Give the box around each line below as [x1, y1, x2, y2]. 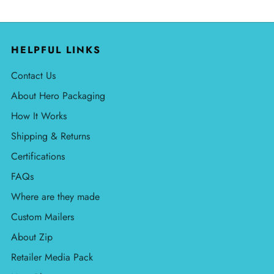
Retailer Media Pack [11, 250, 93, 264]
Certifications [11, 149, 65, 163]
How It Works [11, 108, 67, 123]
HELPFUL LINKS [11, 42, 101, 57]
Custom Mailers [11, 209, 74, 224]
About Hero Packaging [11, 88, 105, 103]
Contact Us [11, 68, 56, 83]
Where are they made [11, 189, 100, 204]
